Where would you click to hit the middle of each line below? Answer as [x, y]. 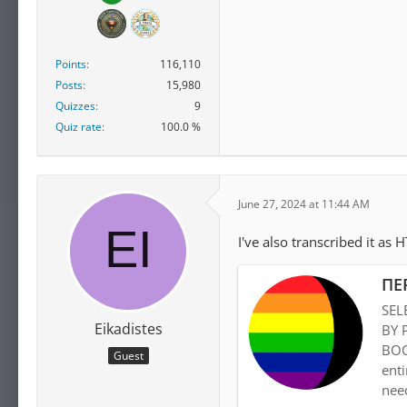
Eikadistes [128, 329]
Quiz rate [79, 127]
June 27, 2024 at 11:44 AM [304, 203]
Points [71, 65]
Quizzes [75, 106]
